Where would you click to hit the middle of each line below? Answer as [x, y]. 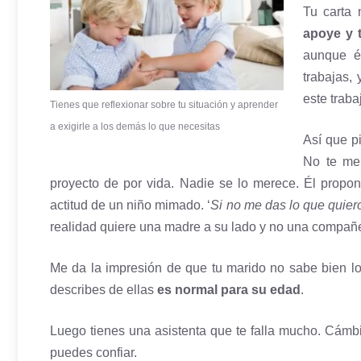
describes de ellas [104, 289]
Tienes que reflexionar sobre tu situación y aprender [164, 105]
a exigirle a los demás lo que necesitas [135, 127]
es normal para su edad [229, 289]
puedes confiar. [93, 352]
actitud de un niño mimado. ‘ [131, 205]
